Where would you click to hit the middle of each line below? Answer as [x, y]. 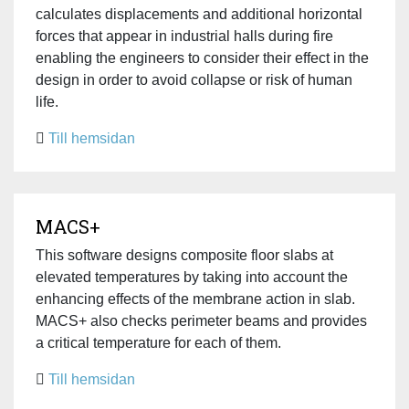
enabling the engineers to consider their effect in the [202, 58]
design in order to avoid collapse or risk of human [194, 79]
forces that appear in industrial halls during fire [184, 36]
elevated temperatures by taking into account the [192, 277]
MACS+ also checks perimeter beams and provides [201, 320]
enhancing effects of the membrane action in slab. [195, 299]
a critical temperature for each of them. [158, 342]
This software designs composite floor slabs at [184, 255]
